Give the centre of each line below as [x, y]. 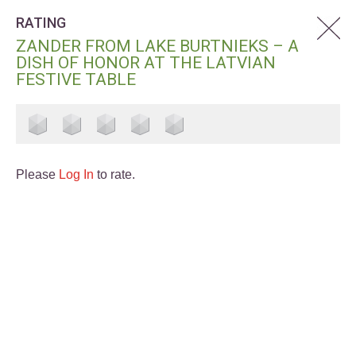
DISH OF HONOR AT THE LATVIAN [146, 63]
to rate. [114, 174]
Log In [76, 174]
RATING [41, 23]
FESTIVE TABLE [76, 79]
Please [37, 174]
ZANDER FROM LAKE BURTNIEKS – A [157, 46]
